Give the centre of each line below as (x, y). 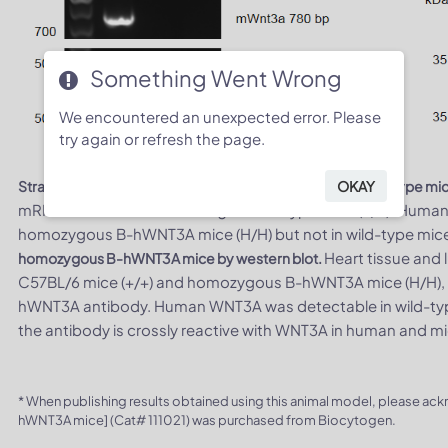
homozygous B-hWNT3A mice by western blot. (171, 257)
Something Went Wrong (216, 78)
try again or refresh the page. (162, 138)
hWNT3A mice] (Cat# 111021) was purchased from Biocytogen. (207, 419)
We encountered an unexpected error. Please (220, 116)
